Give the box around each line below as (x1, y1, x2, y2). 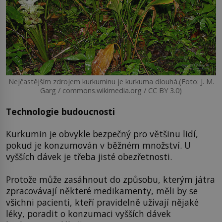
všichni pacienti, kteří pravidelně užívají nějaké (6, 196, 199, 208)
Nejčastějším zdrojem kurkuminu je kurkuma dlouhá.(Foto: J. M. (8, 76, 214, 86)
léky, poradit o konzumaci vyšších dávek (6, 207, 171, 220)
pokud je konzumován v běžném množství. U (6, 139, 191, 152)
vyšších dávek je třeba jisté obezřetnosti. (6, 151, 172, 163)
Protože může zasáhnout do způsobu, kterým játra (6, 173, 215, 185)
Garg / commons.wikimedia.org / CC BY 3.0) (40, 85, 182, 95)
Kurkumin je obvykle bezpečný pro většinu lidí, (6, 128, 198, 140)
